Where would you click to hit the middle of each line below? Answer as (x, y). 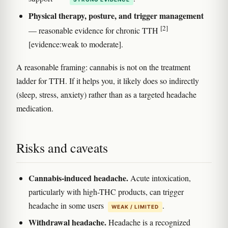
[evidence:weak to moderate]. (76, 44)
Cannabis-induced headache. (78, 178)
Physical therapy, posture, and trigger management (116, 15)
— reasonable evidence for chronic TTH (94, 30)
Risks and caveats (62, 147)
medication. (35, 108)
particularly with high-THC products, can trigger (106, 191)
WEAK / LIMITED (135, 206)
